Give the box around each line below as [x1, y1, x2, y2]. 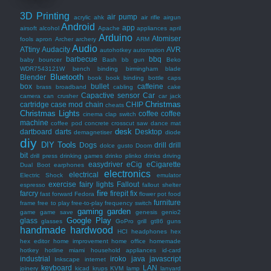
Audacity [42, 45, 70, 53]
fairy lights [79, 180, 114, 188]
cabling [113, 83, 133, 90]
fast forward [40, 190, 73, 197]
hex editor [20, 237, 50, 244]
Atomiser [152, 34, 181, 42]
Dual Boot [20, 161, 50, 168]
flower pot [139, 190, 166, 197]
